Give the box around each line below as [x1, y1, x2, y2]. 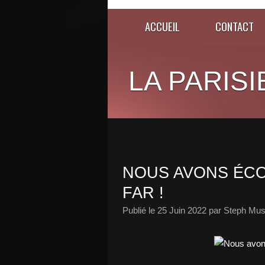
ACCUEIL [145, 18, 180, 34]
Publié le [122, 205, 157, 215]
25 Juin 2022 [157, 205, 206, 215]
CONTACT [215, 18, 254, 34]
